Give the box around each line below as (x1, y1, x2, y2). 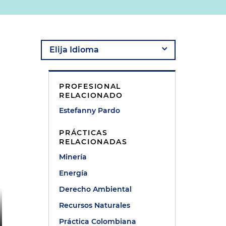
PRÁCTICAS (59, 128, 108, 137)
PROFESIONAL (59, 82, 122, 91)
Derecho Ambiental (59, 185, 132, 194)
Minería (59, 152, 87, 161)
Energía (59, 168, 88, 178)
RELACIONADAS (59, 137, 128, 146)
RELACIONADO (59, 91, 124, 100)
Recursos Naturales (59, 201, 131, 210)
